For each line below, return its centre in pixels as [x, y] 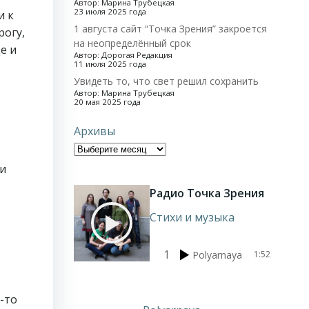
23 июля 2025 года [110, 11]
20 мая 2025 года [107, 102]
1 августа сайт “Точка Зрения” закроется [170, 29]
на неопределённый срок [132, 43]
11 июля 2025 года [110, 64]
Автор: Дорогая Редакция [123, 55]
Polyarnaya [217, 255]
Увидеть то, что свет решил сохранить [166, 81]
